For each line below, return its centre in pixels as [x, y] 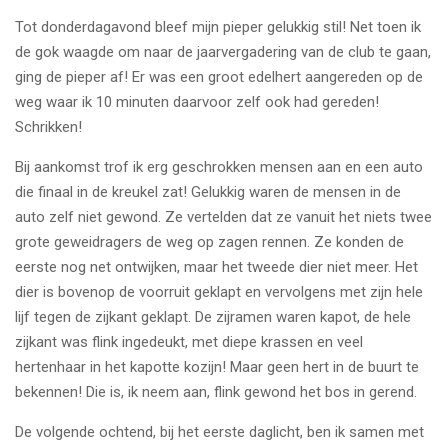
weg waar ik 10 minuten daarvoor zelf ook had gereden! [197, 101]
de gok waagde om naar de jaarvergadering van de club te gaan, [223, 51]
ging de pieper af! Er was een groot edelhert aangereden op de [219, 76]
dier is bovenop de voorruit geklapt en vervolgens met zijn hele [219, 291]
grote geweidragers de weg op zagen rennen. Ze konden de [209, 241]
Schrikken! [48, 126]
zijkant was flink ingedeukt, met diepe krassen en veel [189, 341]
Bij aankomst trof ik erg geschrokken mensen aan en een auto [219, 166]
